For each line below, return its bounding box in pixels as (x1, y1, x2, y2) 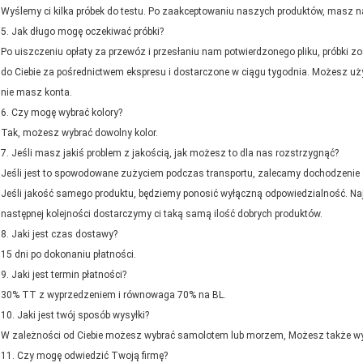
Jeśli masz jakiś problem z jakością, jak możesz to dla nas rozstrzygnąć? (11, 147, 339, 160)
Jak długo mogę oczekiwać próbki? (11, 26, 164, 38)
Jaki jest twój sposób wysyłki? (17, 310, 149, 322)
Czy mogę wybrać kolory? (11, 107, 122, 119)
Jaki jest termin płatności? (11, 269, 126, 281)
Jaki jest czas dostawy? (11, 228, 117, 241)
